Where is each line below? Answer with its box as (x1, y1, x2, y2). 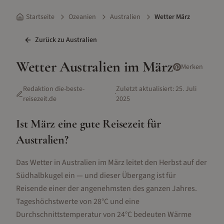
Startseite (26, 12, 54, 22)
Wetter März (154, 12, 190, 22)
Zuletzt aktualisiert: (115, 84, 174, 94)
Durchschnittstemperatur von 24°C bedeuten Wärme (16, 209, 191, 220)
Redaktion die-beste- (23, 84, 84, 94)
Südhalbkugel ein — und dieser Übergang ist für (16, 170, 176, 181)
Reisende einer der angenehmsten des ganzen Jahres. (16, 183, 197, 194)
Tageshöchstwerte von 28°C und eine (16, 196, 139, 207)
